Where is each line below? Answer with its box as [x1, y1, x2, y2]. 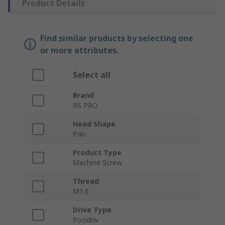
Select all [73, 69, 110, 80]
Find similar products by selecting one [40, 32, 193, 44]
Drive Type [73, 204, 111, 214]
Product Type [73, 147, 122, 157]
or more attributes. [40, 44, 119, 56]
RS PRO [73, 100, 98, 110]
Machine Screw [73, 157, 122, 167]
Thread [73, 176, 99, 186]
